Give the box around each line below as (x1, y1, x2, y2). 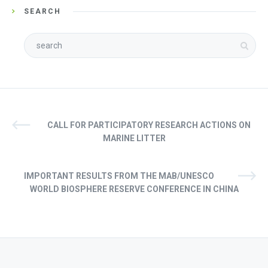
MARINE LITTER (102, 133, 166, 143)
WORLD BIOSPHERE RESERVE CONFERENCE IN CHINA (29, 184, 239, 194)
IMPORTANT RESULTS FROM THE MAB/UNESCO (24, 170, 214, 181)
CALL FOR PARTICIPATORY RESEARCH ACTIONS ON (47, 120, 251, 130)
